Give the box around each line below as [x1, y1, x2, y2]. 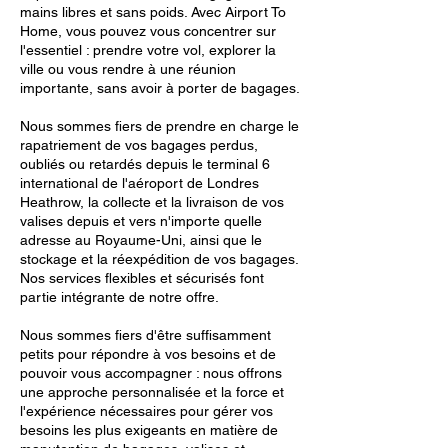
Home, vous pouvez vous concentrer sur [20, 23, 276, 39]
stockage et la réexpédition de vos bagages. [20, 251, 298, 267]
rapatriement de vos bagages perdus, [20, 137, 258, 153]
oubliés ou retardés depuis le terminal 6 [20, 156, 270, 172]
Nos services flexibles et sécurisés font [20, 270, 264, 286]
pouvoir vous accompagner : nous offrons [20, 365, 282, 381]
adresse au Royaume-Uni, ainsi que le [20, 232, 262, 248]
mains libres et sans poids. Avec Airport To [20, 4, 286, 20]
